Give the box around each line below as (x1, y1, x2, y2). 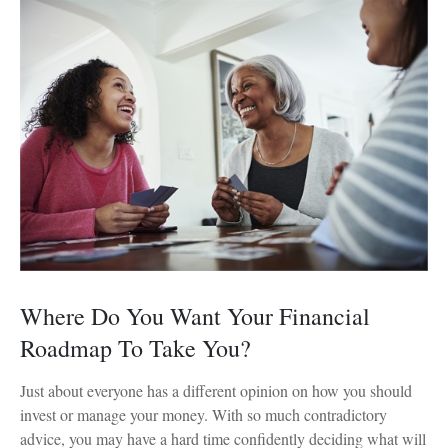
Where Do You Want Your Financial (20, 300, 370, 333)
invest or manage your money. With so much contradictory (20, 404, 387, 426)
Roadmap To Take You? (20, 332, 251, 365)
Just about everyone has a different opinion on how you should (20, 380, 412, 402)
